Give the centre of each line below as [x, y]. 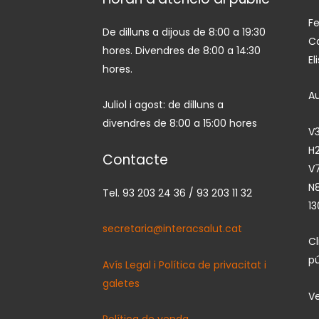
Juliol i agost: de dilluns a [163, 105]
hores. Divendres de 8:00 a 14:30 [182, 50]
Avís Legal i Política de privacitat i [184, 265]
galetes [121, 283]
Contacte [135, 159]
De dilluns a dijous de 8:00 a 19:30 [184, 32]
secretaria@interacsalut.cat [172, 229]
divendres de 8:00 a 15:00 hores [180, 124]
